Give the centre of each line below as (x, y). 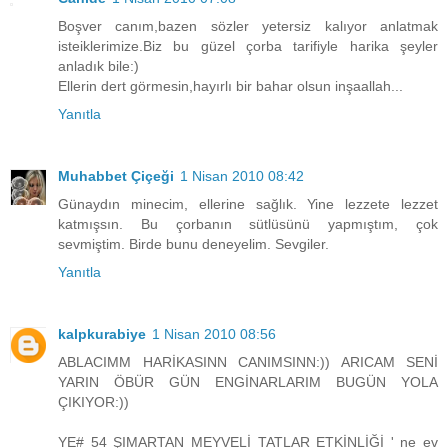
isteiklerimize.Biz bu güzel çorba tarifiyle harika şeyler (248, 46)
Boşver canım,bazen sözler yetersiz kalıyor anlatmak (248, 26)
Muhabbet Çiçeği (116, 176)
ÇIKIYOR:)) (93, 402)
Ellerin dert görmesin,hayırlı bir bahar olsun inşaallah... (230, 86)
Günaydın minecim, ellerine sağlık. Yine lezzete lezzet (248, 204)
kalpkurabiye (102, 334)
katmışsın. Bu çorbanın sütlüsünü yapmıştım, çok (248, 224)
